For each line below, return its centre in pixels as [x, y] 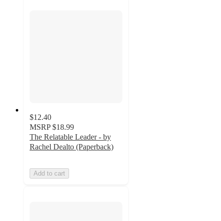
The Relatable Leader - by [70, 137]
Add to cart [49, 173]
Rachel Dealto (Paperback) [72, 147]
